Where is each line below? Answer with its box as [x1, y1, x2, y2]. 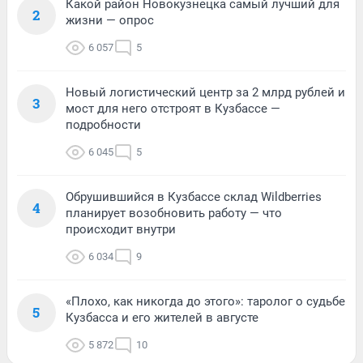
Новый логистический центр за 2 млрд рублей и [66, 84, 345, 100]
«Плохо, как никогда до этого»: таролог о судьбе [66, 293, 345, 309]
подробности [66, 117, 141, 132]
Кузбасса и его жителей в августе [66, 310, 258, 325]
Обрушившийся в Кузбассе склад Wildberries [66, 189, 322, 204]
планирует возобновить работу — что [66, 205, 282, 220]
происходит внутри [66, 221, 176, 237]
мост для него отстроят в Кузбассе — [66, 100, 280, 116]
